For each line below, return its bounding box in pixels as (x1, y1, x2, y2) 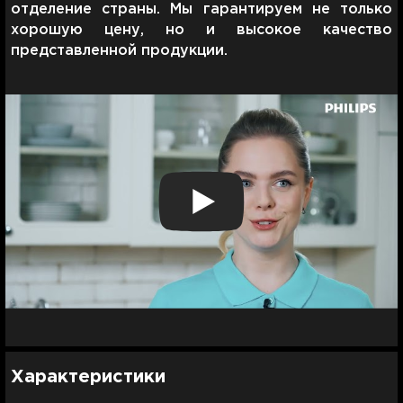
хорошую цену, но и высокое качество (11, 22, 392, 37)
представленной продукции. (11, 43, 228, 58)
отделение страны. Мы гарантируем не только (11, 2, 392, 16)
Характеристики (11, 369, 166, 386)
